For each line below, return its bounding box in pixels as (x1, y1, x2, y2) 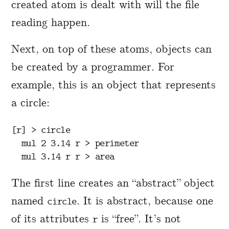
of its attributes (11, 212, 93, 226)
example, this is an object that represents (11, 77, 216, 91)
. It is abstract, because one (77, 194, 213, 208)
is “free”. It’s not (98, 212, 181, 226)
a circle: (11, 95, 50, 109)
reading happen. (11, 15, 90, 29)
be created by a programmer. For (11, 59, 175, 74)
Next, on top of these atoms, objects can (11, 41, 212, 56)
